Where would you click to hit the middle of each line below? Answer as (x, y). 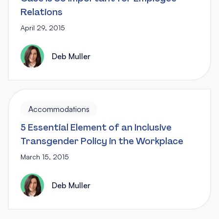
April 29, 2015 (43, 28)
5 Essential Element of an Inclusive (96, 128)
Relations (42, 12)
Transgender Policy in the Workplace (102, 142)
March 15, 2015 (45, 157)
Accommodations (59, 109)
